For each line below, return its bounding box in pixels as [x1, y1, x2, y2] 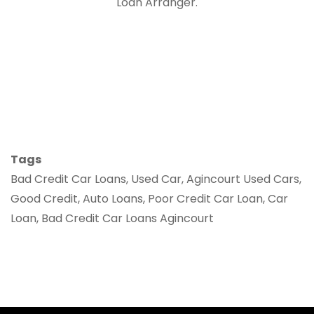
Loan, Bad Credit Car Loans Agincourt [11, 210, 214, 226]
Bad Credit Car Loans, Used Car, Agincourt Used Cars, [11, 171, 301, 187]
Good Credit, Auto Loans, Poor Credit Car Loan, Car [11, 191, 288, 207]
